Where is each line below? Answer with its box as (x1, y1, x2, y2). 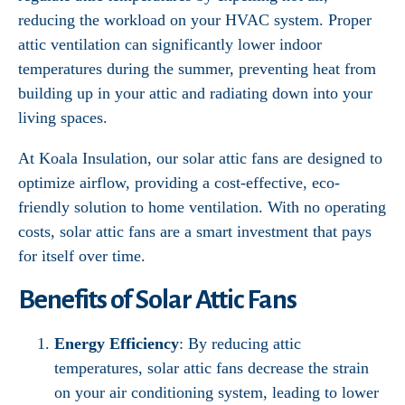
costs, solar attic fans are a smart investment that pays (18, 222, 372, 240)
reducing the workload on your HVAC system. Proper (18, 11, 372, 29)
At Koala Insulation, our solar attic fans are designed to (18, 149, 382, 167)
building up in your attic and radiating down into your (18, 84, 372, 102)
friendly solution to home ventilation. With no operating (18, 198, 386, 216)
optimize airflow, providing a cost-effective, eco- (18, 174, 340, 192)
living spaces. (18, 108, 108, 127)
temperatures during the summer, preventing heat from (18, 60, 376, 78)
